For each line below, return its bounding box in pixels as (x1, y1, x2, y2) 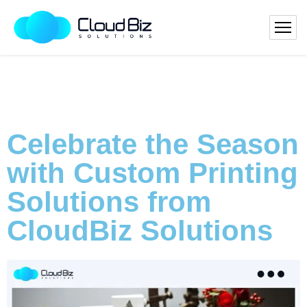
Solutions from (7, 186, 211, 218)
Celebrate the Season (7, 128, 299, 160)
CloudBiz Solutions (7, 214, 273, 247)
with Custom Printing (7, 157, 298, 189)
